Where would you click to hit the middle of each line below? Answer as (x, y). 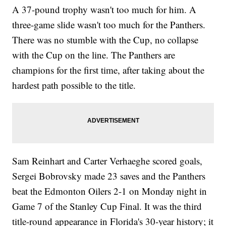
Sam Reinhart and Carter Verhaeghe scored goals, (107, 161)
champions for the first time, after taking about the (108, 70)
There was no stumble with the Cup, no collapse (105, 40)
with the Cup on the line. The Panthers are (94, 55)
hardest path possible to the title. (74, 85)
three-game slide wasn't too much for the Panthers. (109, 25)
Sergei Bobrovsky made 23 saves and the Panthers (109, 176)
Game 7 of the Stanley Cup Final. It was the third (107, 206)
